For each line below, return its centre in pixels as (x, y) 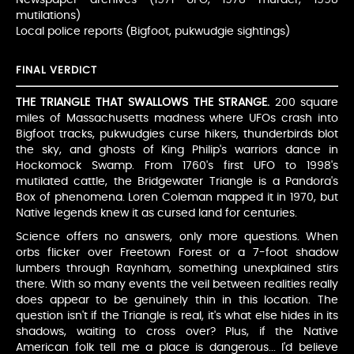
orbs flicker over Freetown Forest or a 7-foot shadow (177, 252)
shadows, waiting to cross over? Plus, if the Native (177, 331)
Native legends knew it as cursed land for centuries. (156, 213)
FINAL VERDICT (56, 70)
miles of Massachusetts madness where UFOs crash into (177, 118)
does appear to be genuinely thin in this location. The (177, 300)
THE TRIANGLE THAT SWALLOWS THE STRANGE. (143, 102)
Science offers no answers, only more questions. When (177, 237)
